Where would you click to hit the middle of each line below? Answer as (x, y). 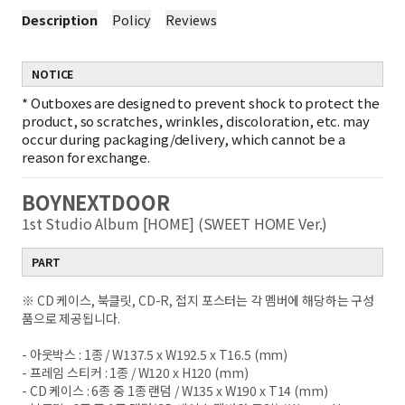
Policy (132, 19)
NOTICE (53, 74)
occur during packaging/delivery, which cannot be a (184, 139)
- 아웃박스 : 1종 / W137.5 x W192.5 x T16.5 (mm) (155, 354)
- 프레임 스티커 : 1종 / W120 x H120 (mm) (135, 372)
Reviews (191, 19)
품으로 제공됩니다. (71, 318)
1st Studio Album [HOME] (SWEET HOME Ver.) (177, 223)
